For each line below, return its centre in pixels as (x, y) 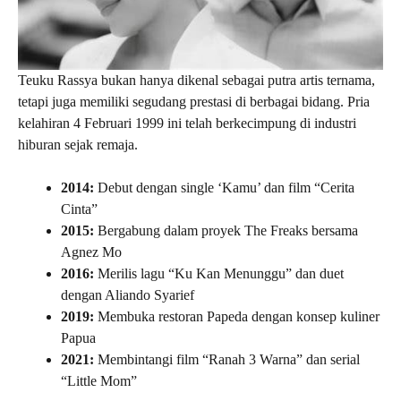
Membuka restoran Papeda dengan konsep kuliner (237, 317)
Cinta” (79, 209)
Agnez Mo (91, 252)
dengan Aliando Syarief (128, 295)
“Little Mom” (99, 381)
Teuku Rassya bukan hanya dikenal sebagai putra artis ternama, (196, 81)
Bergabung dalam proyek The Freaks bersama (226, 231)
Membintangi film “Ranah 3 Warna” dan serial (227, 360)
